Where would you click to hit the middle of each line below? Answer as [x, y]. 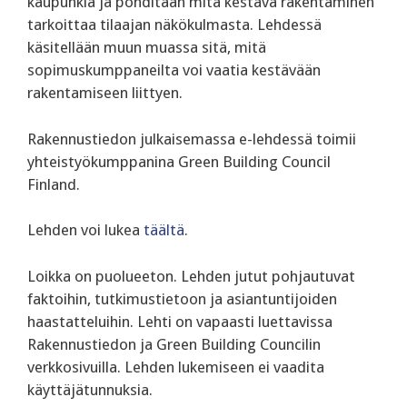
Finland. [54, 184]
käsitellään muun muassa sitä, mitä [147, 48]
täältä [164, 230]
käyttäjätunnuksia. [90, 389]
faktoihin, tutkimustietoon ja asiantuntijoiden [182, 298]
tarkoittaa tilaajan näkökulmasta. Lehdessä [174, 25]
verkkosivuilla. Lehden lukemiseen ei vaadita [176, 367]
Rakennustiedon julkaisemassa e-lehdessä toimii [192, 139]
